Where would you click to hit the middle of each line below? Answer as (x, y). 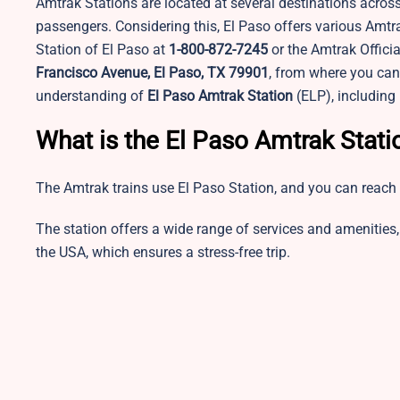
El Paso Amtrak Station (220, 96)
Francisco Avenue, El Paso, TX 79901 (152, 72)
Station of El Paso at (102, 49)
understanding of (92, 96)
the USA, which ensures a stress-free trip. (165, 252)
